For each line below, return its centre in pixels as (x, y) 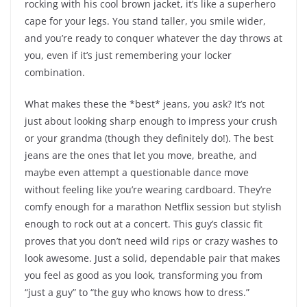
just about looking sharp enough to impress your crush (151, 121)
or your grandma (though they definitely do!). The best (149, 138)
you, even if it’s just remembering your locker (128, 56)
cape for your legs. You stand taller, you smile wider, (145, 21)
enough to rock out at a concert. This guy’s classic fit (144, 224)
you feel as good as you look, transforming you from (144, 275)
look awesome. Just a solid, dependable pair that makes (152, 258)
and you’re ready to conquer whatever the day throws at (153, 38)
